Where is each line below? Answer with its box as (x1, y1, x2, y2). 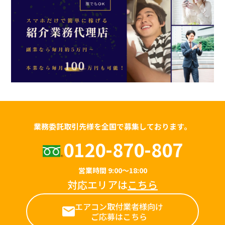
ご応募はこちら (90, 210, 147, 222)
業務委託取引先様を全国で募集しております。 (34, 121, 191, 132)
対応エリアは (67, 177, 128, 192)
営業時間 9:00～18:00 (78, 165, 147, 175)
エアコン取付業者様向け (74, 200, 163, 212)
